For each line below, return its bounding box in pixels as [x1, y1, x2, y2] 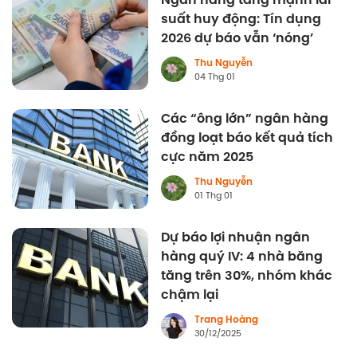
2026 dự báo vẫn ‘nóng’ [161, 28, 314, 49]
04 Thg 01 [194, 70, 236, 84]
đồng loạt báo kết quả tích [161, 127, 334, 148]
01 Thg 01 [194, 189, 233, 202]
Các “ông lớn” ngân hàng [161, 108, 329, 129]
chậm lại [161, 284, 219, 305]
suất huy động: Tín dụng [161, 9, 322, 29]
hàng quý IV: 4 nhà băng [161, 246, 324, 267]
